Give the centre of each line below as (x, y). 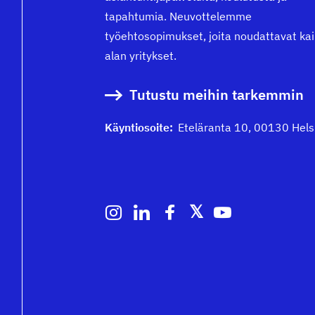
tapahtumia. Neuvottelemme (178, 16)
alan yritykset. (141, 56)
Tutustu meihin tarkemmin (217, 95)
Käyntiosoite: (139, 127)
